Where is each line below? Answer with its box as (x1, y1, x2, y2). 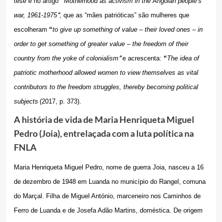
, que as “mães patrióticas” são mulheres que (59, 11, 189, 19)
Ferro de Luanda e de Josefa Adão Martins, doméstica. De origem (13, 207, 203, 215)
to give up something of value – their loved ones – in (52, 26, 203, 34)
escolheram (13, 26, 47, 34)
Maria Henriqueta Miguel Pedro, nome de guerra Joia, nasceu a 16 (13, 164, 204, 171)
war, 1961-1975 (13, 11, 57, 19)
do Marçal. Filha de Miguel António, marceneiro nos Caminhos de (13, 192, 201, 200)
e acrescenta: (122, 55, 162, 62)
